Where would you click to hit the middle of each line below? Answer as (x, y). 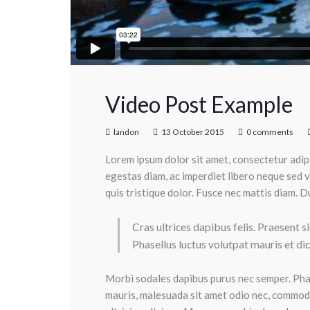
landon (126, 132)
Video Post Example (199, 104)
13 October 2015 (193, 132)
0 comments (270, 132)
